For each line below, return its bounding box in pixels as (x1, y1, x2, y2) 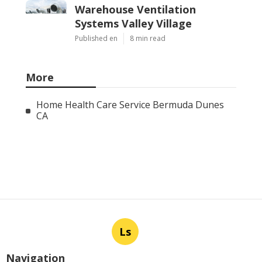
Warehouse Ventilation (75, 2, 196, 17)
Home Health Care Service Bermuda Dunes (36, 98, 224, 112)
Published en (75, 33, 118, 44)
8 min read (130, 33, 166, 44)
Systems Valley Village (75, 16, 192, 31)
